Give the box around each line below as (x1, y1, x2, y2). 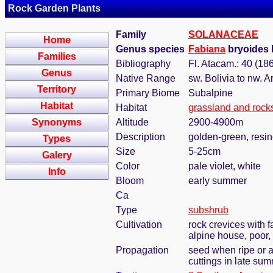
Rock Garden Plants (8, 3, 101, 13)
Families (37, 51, 76, 62)
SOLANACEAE (188, 29, 258, 40)
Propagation (116, 245, 169, 255)
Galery (41, 150, 72, 160)
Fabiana (188, 44, 225, 54)
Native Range (116, 73, 175, 83)
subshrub (188, 205, 229, 215)
